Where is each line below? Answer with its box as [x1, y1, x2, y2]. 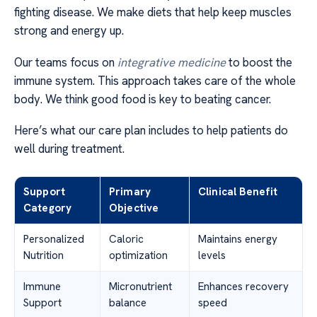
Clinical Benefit [198, 185, 278, 199]
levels [198, 248, 226, 263]
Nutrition [23, 248, 64, 263]
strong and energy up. [14, 23, 124, 39]
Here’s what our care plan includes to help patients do [14, 122, 288, 138]
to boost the [226, 54, 292, 70]
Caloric [109, 232, 144, 246]
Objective [109, 201, 159, 215]
